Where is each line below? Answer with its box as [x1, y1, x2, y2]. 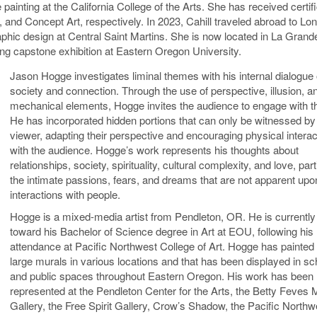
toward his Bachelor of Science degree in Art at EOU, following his [10, 224, 313, 238]
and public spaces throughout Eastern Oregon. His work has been [10, 268, 313, 283]
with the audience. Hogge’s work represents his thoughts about [10, 142, 299, 157]
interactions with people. [10, 187, 120, 202]
